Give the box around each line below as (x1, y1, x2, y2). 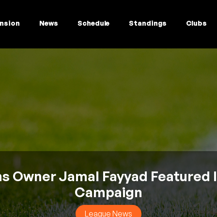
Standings (129, 18, 167, 27)
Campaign (75, 183, 142, 201)
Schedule (77, 18, 110, 27)
